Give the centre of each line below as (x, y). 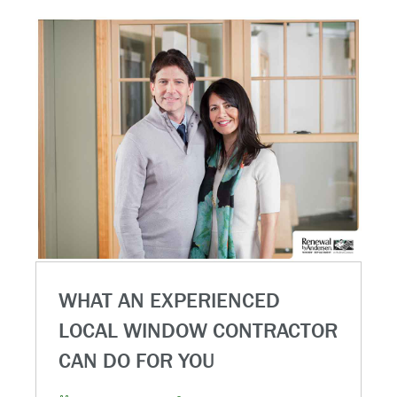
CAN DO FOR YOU (136, 360)
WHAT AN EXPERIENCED (169, 300)
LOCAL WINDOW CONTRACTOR (198, 330)
